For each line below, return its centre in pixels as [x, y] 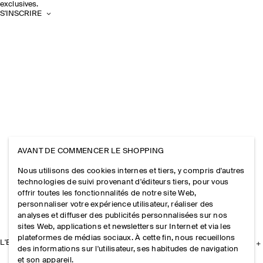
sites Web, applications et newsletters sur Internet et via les [124, 227]
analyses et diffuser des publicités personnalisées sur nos [123, 215]
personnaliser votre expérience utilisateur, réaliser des [116, 204]
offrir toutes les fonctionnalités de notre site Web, [107, 193]
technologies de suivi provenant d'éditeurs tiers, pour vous [123, 182]
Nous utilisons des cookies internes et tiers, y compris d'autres [131, 171]
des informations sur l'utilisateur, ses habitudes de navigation [128, 249]
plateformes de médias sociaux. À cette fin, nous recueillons [127, 238]
